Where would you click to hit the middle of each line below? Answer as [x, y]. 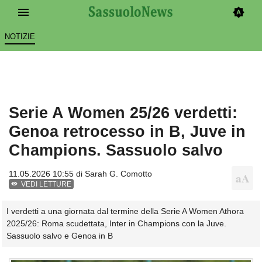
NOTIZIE [20, 37]
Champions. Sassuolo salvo [116, 150]
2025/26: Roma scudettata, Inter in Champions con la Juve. [116, 223]
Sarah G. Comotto [118, 174]
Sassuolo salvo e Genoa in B [60, 235]
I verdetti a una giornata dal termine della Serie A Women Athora [125, 211]
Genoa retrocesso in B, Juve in [127, 132]
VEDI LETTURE [46, 185]
